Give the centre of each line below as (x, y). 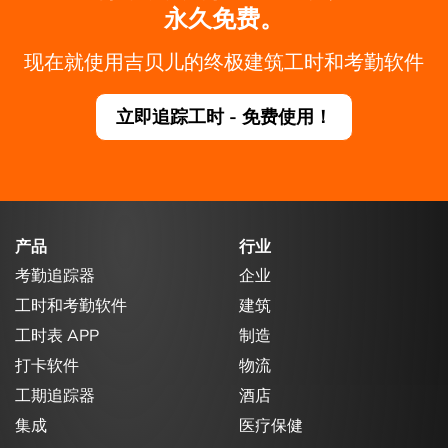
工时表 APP (57, 336)
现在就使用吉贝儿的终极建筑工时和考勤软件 (224, 62)
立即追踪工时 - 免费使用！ (224, 116)
